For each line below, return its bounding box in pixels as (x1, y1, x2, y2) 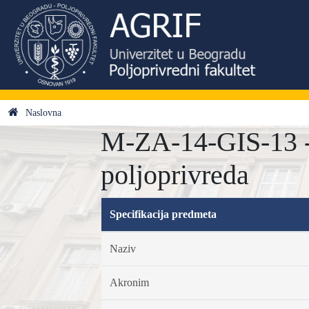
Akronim (109, 277, 149, 288)
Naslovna (26, 108, 61, 118)
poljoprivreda (101, 159, 250, 190)
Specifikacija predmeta (109, 208, 217, 220)
